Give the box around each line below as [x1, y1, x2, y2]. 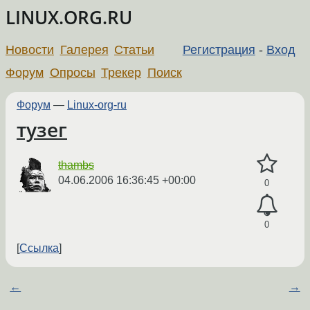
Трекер [101, 65, 142, 80]
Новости [6, 42, 54, 57]
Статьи [114, 42, 155, 57]
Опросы [49, 65, 95, 80]
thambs [58, 159, 94, 172]
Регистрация [182, 42, 255, 57]
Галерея [60, 42, 109, 57]
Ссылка [19, 242, 59, 255]
